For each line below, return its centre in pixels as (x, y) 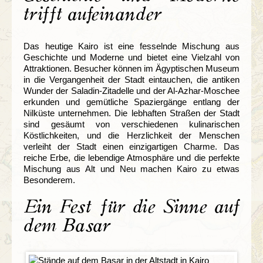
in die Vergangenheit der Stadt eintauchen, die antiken (131, 79)
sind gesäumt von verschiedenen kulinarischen (131, 124)
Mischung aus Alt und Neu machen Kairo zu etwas (131, 168)
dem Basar (67, 225)
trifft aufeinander (92, 14)
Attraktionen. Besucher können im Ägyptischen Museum (131, 68)
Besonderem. (49, 180)
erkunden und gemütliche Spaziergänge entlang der (131, 102)
